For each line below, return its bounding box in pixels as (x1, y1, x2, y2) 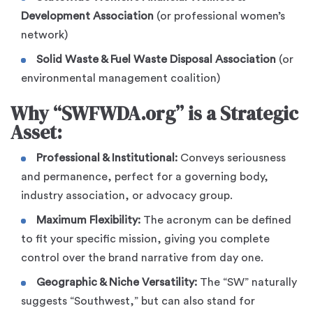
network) (21, 29, 68, 41)
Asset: (10, 119, 62, 146)
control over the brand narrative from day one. (21, 252, 263, 264)
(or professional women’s (154, 10, 285, 22)
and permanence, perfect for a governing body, (21, 171, 268, 183)
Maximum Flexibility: (36, 214, 140, 226)
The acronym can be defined (140, 214, 291, 226)
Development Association (21, 10, 154, 22)
